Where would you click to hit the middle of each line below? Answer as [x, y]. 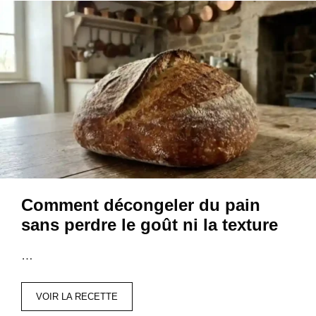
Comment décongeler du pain [141, 205]
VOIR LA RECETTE [77, 297]
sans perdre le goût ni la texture [150, 224]
